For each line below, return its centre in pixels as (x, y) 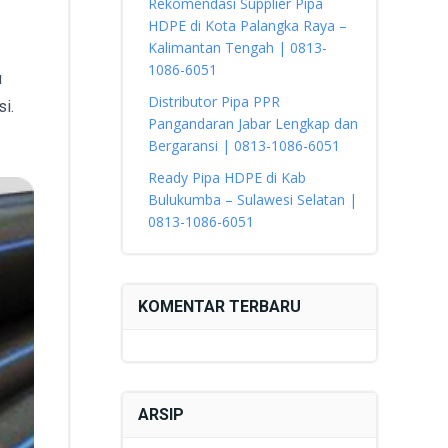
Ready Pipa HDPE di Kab (226, 177)
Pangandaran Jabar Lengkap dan (252, 123)
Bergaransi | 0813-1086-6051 (243, 145)
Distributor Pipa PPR (213, 101)
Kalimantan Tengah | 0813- (237, 47)
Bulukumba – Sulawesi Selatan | (252, 199)
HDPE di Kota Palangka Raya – (247, 25)
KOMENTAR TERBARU (219, 306)
